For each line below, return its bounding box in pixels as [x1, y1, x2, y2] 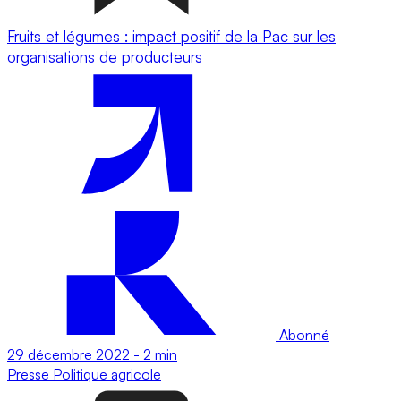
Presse [7, 364, 53, 383]
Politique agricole [53, 364, 161, 383]
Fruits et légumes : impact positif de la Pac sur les [7, 26, 336, 46]
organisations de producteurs [7, 47, 202, 66]
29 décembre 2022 [7, 345, 130, 363]
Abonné [276, 325, 329, 344]
